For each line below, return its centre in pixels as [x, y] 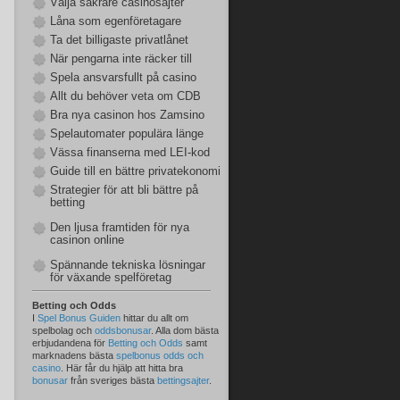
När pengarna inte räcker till [121, 58]
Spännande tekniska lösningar [128, 265]
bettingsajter [183, 380]
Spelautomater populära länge [127, 133]
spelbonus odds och [160, 355]
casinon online [87, 240]
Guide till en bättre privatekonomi [135, 171]
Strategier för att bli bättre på [124, 190]
